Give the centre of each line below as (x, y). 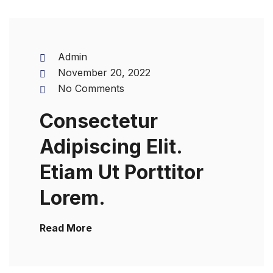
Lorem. (73, 198)
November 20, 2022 (104, 73)
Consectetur (99, 121)
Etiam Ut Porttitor (122, 172)
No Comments (91, 88)
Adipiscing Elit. (111, 147)
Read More (66, 228)
